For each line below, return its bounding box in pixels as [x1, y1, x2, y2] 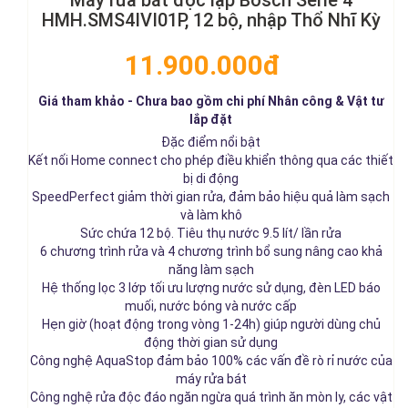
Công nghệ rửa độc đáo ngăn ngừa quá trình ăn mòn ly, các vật [29, 389, 393, 404]
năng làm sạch [168, 261, 254, 277]
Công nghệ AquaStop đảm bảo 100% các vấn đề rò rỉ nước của [29, 352, 393, 368]
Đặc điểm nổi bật [161, 134, 260, 149]
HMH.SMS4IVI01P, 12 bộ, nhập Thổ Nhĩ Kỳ [41, 8, 381, 31]
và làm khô [179, 207, 242, 222]
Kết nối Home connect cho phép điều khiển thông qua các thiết [28, 152, 393, 168]
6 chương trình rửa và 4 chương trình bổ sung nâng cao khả [39, 243, 382, 259]
